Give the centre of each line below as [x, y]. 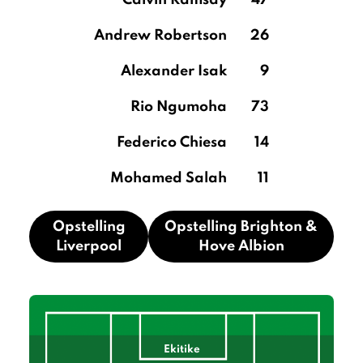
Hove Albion [241, 246]
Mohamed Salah [169, 178]
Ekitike [181, 350]
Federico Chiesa [172, 143]
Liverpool [89, 246]
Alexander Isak [174, 71]
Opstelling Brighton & [241, 227]
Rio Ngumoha [179, 107]
